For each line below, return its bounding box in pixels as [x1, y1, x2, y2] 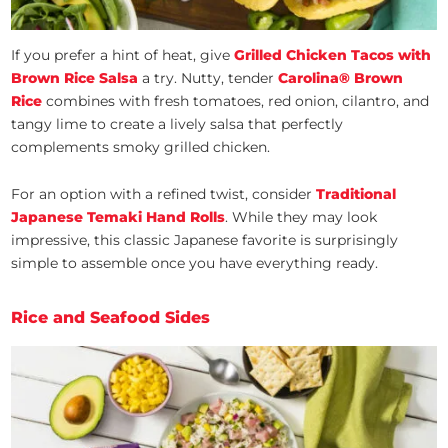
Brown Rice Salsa [11, 69, 139, 88]
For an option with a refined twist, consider [11, 185, 317, 204]
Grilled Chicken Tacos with [234, 46, 432, 65]
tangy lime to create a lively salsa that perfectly [11, 115, 344, 134]
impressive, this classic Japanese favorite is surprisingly [11, 231, 399, 250]
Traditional [316, 185, 397, 204]
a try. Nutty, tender [138, 69, 279, 88]
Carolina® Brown [278, 69, 404, 88]
